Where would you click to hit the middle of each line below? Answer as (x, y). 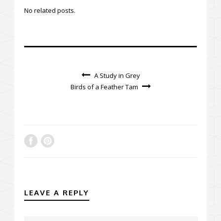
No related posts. (50, 10)
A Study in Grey (117, 75)
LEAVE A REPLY (57, 192)
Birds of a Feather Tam (104, 87)
